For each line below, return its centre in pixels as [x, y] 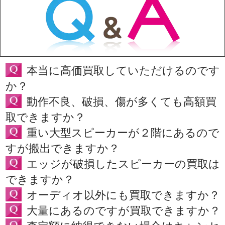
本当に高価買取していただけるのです [123, 71]
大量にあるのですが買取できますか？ [124, 211]
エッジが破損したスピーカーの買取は [123, 164]
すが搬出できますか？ [63, 149]
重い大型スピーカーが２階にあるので [123, 133]
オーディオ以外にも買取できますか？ [123, 195]
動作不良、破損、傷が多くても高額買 [122, 102]
